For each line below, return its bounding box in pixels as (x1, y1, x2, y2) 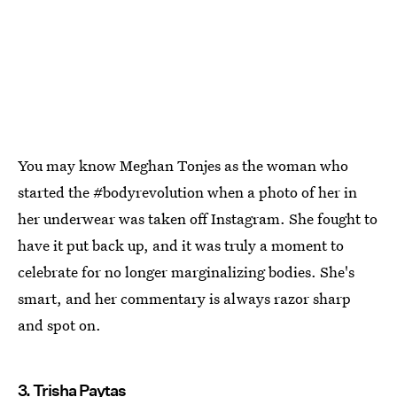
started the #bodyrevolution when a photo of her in (18, 182, 357, 202)
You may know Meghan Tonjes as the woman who (18, 155, 348, 175)
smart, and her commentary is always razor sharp (18, 288, 351, 308)
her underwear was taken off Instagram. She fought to (18, 208, 378, 229)
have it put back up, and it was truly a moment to (18, 235, 344, 255)
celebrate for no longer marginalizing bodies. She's (18, 261, 354, 282)
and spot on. (18, 315, 101, 335)
